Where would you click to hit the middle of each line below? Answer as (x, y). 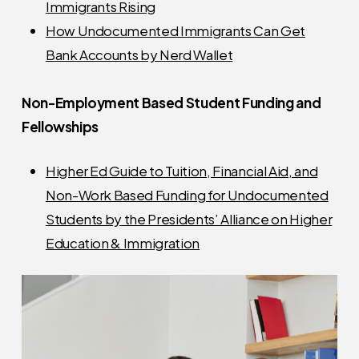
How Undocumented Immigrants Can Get (175, 30)
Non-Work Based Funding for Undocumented (187, 195)
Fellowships (60, 126)
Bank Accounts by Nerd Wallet (139, 54)
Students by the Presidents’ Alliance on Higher (189, 219)
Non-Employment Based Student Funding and (171, 102)
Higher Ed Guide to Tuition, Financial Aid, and (182, 171)
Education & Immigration (123, 243)
